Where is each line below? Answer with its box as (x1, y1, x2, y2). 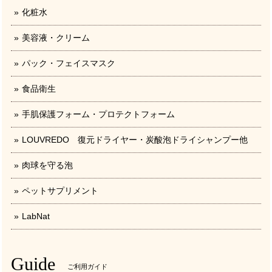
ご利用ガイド (67, 262, 107, 270)
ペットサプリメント (22, 186, 98, 196)
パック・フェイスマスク (22, 58, 115, 69)
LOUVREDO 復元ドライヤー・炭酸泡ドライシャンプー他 (22, 135, 248, 145)
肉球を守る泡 (22, 160, 73, 171)
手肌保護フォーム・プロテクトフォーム (22, 109, 175, 120)
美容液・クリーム (22, 33, 90, 43)
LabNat (22, 211, 50, 222)
